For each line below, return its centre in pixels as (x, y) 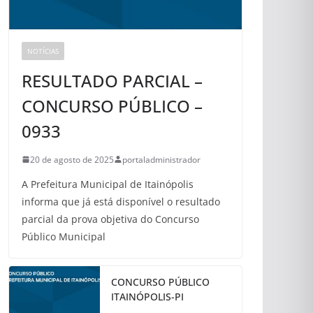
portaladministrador (161, 159)
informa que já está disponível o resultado (121, 201)
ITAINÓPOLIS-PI (147, 296)
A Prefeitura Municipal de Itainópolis (108, 184)
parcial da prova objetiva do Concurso (110, 219)
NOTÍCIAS (43, 51)
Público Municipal (64, 236)
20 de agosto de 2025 (72, 159)
